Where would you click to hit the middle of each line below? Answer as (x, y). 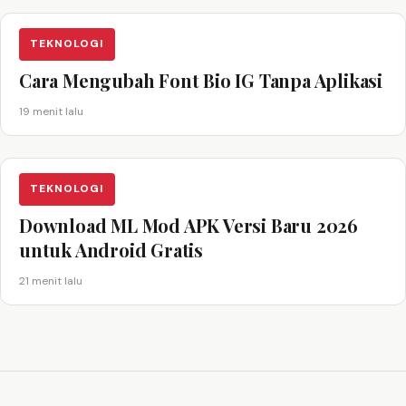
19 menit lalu (51, 111)
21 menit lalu (51, 280)
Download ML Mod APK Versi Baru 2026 (188, 225)
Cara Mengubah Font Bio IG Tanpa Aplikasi (201, 80)
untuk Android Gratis (111, 249)
